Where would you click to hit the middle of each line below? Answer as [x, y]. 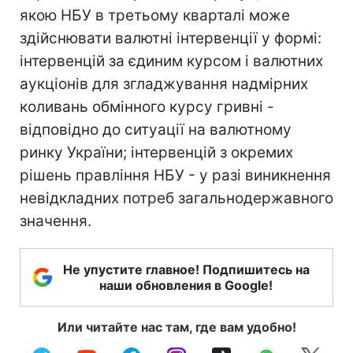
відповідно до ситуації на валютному [156, 129]
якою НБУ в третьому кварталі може [155, 15]
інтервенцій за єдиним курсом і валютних [171, 61]
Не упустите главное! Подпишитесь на [186, 269]
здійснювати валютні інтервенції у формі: [171, 38]
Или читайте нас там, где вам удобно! [176, 327]
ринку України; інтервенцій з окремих [156, 152]
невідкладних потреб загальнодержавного [176, 198]
